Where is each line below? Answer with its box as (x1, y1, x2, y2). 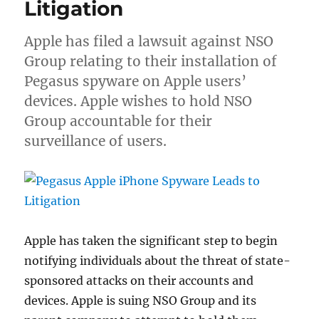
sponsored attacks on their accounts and (24, 273, 254, 288)
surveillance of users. (24, 132, 167, 150)
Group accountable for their (24, 112, 213, 130)
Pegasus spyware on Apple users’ (24, 72, 247, 90)
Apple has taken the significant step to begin (24, 233, 278, 248)
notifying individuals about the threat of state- (24, 253, 291, 268)
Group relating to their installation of (24, 52, 278, 70)
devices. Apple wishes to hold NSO (24, 92, 253, 110)
